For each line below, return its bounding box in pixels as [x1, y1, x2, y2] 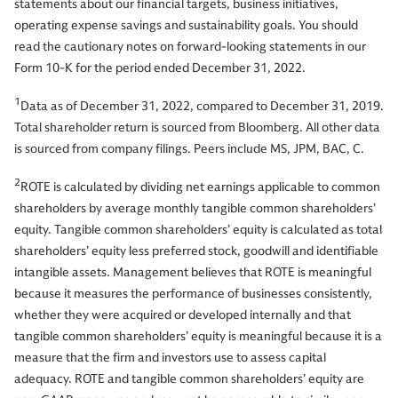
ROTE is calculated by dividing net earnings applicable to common [20, 179, 380, 195]
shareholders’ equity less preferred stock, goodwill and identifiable [14, 243, 378, 259]
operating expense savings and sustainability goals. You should [14, 18, 358, 34]
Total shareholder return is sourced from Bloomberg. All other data [14, 119, 380, 135]
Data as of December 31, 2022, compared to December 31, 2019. [20, 98, 384, 114]
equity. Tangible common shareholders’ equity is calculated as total [14, 221, 382, 237]
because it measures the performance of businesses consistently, [14, 285, 372, 301]
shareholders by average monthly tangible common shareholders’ [14, 200, 376, 216]
